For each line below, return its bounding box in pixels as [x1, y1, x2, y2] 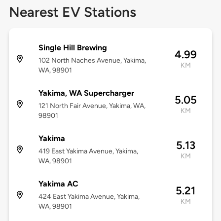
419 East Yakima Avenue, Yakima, [38, 147, 138, 156]
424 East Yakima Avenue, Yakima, [38, 192, 140, 201]
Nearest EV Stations [8, 3, 136, 21]
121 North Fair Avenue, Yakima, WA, [38, 102, 146, 110]
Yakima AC [38, 179, 78, 189]
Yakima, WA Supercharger [38, 88, 134, 98]
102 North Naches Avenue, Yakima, [38, 56, 146, 65]
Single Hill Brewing [38, 43, 107, 53]
